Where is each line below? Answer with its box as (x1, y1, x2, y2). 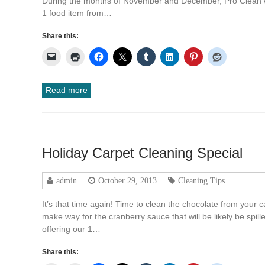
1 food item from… (42, 8, 112, 18)
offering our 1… (42, 224, 101, 234)
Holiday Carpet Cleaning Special (42, 144, 243, 161)
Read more (46, 85, 88, 95)
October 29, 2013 (98, 176, 157, 185)
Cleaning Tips (178, 176, 225, 185)
